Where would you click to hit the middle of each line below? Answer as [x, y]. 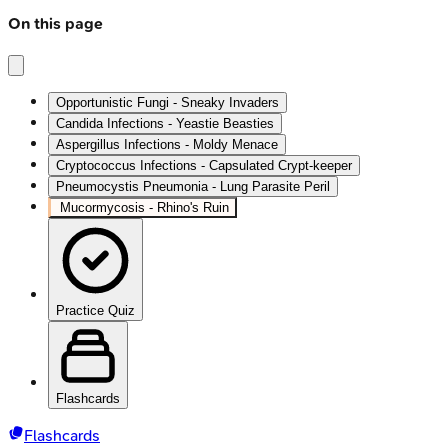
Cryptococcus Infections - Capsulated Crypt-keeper [204, 165]
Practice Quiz [95, 310]
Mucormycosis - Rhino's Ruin [144, 207]
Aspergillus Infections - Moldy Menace [167, 144]
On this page [55, 24]
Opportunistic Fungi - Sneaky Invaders [167, 102]
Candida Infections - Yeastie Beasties [165, 123]
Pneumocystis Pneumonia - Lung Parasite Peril [193, 186]
